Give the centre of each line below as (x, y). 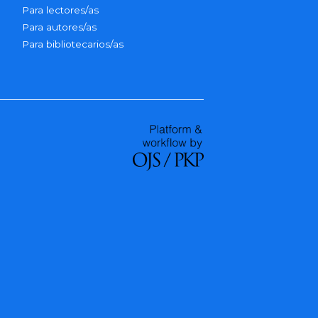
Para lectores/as (61, 10)
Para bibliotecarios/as (73, 44)
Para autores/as (60, 27)
